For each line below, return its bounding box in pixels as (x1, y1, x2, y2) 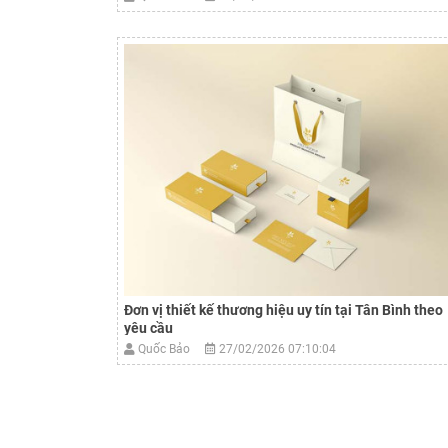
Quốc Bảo (135, 342, 205, 356)
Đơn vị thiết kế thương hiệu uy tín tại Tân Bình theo (124, 302, 443, 318)
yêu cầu (124, 320, 173, 336)
